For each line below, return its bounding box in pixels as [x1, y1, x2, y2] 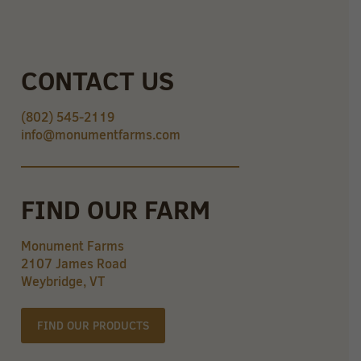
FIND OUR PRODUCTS [36, 317, 149, 334]
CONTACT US [20, 63, 174, 99]
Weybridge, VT [20, 272, 105, 291]
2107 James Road [20, 255, 127, 273]
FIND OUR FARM [20, 192, 210, 228]
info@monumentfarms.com [20, 126, 180, 144]
